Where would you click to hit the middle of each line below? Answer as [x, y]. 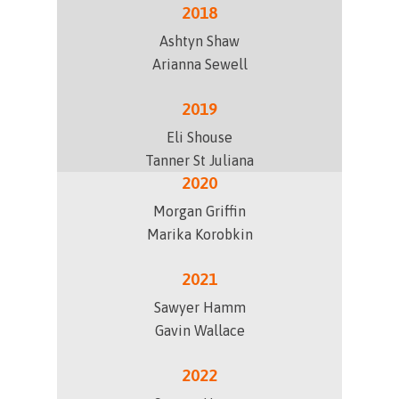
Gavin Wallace [199, 330]
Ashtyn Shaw [199, 41]
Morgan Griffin [199, 211]
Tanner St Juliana [199, 160]
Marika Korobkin [199, 234]
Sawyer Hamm [199, 307]
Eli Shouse [199, 137]
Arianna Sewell [199, 64]
